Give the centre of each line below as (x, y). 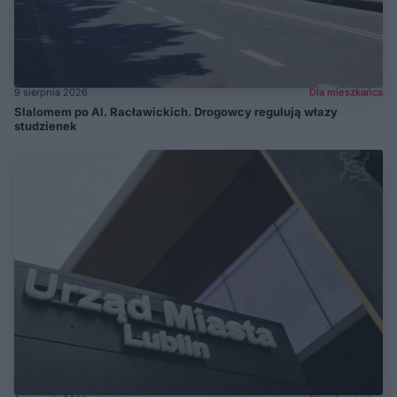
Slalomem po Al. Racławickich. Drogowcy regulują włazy (176, 111)
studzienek (46, 125)
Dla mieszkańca (346, 92)
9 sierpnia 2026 (51, 92)
